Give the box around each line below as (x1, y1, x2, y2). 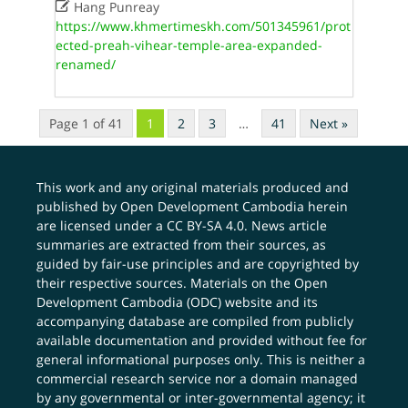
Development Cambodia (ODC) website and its (36, 293, 319, 311)
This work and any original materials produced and (36, 178, 350, 196)
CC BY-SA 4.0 (167, 217, 245, 234)
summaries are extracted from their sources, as (36, 236, 327, 253)
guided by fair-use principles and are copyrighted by (36, 255, 360, 272)
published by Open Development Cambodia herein (36, 198, 349, 215)
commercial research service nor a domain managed (36, 370, 359, 387)
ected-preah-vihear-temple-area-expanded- (55, 36, 322, 54)
